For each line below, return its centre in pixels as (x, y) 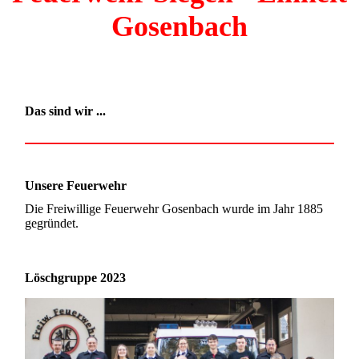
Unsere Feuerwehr (76, 185)
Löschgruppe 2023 (76, 277)
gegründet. (52, 223)
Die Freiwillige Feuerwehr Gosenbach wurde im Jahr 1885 (174, 208)
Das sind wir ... (66, 111)
